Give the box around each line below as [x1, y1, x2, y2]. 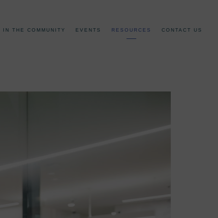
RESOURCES [111, 27, 152, 33]
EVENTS [75, 27, 102, 33]
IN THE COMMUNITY [2, 27, 66, 33]
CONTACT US [162, 27, 202, 33]
